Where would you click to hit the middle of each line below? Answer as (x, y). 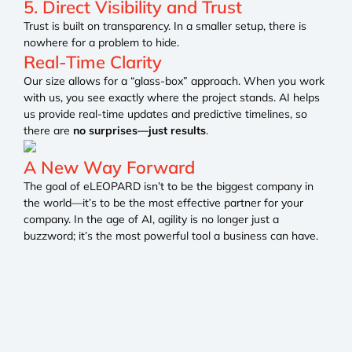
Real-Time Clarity (93, 62)
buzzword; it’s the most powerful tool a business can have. (171, 236)
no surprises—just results (139, 131)
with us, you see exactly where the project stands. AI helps (172, 98)
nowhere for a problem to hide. (101, 43)
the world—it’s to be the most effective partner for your (163, 203)
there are (48, 131)
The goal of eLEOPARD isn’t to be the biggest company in (169, 187)
